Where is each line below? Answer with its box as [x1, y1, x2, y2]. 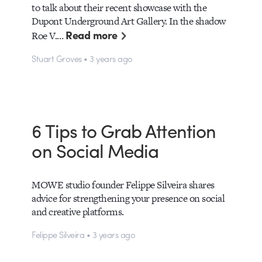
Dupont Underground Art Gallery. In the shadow [32, 14, 226, 29]
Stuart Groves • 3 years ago [32, 52, 133, 65]
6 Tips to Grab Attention [32, 116, 216, 143]
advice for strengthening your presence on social [32, 191, 225, 206]
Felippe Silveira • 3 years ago [32, 227, 136, 240]
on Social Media [32, 136, 159, 163]
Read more [65, 27, 118, 43]
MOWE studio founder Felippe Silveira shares [32, 178, 215, 192]
